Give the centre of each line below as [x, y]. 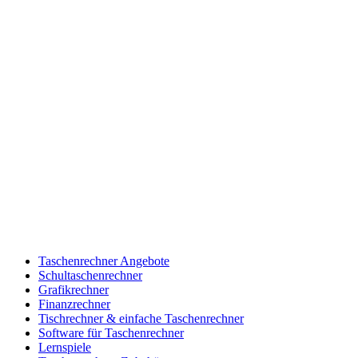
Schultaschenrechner [90, 275]
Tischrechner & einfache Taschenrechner [141, 318]
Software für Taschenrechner [111, 332]
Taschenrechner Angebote [104, 261]
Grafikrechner [74, 289]
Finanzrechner [74, 304]
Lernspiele [65, 347]
